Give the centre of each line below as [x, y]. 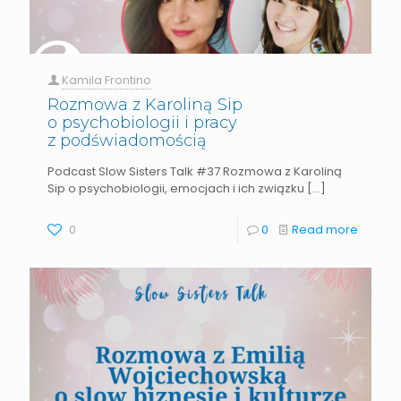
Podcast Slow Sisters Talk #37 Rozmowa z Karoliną [195, 171]
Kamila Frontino [107, 80]
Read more [325, 229]
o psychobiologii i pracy [142, 122]
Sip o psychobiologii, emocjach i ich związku [176, 188]
